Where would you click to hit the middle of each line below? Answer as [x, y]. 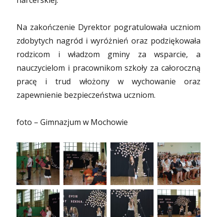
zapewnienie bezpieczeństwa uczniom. [86, 95]
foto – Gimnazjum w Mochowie [72, 122]
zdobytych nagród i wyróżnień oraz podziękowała [108, 41]
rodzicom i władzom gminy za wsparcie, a [108, 54]
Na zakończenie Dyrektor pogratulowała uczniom [108, 27]
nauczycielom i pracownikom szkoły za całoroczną [108, 68]
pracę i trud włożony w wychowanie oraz [108, 81]
